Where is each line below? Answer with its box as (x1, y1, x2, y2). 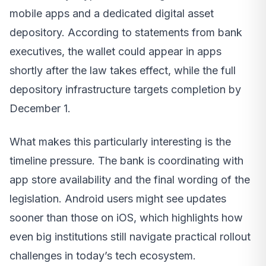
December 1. (9, 102, 71, 115)
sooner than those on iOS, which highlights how (9, 211, 243, 224)
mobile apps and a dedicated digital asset (9, 7, 214, 20)
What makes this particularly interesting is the (9, 135, 231, 148)
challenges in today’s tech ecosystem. (9, 249, 196, 262)
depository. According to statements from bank (9, 26, 242, 39)
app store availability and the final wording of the (9, 173, 250, 186)
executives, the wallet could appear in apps (9, 45, 221, 58)
